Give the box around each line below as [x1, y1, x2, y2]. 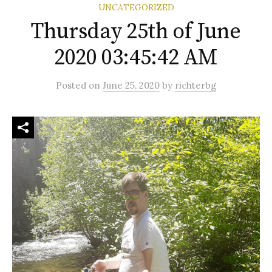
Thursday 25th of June [31, 18, 241, 46]
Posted [56, 80, 89, 92]
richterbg [175, 80, 216, 92]
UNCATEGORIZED [98, 2, 174, 13]
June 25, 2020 [103, 80, 160, 92]
